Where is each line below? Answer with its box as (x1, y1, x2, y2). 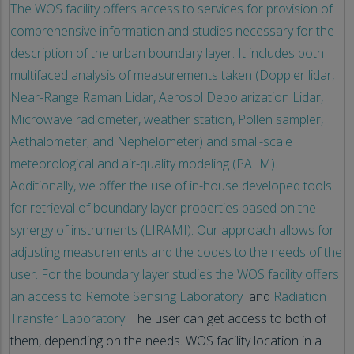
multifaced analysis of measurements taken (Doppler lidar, (10, 66, 334, 84)
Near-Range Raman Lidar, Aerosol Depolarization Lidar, (10, 88, 323, 106)
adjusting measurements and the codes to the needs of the (10, 243, 342, 261)
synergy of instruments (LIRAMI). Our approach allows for (10, 220, 334, 239)
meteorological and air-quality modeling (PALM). (10, 154, 277, 172)
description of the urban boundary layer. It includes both (10, 43, 324, 62)
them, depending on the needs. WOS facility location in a (10, 331, 322, 349)
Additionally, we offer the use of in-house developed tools (10, 176, 332, 194)
